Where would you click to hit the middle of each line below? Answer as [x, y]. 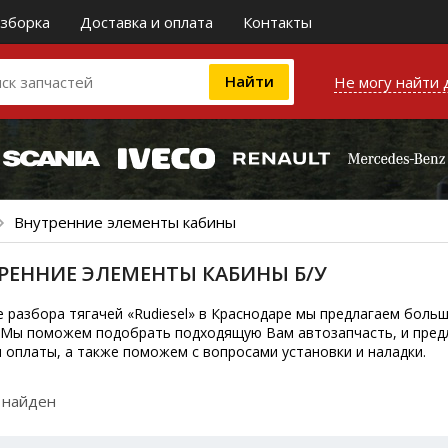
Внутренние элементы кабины [125, 222]
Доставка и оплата [146, 22]
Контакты [277, 22]
